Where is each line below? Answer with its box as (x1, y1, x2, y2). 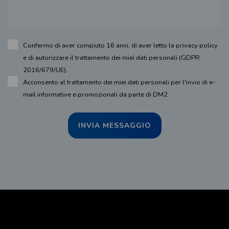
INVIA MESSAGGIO (78, 120, 151, 130)
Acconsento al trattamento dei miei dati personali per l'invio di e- (23, 77, 215, 87)
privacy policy (176, 40, 218, 50)
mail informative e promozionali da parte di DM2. (23, 89, 169, 99)
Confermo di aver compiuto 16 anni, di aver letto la (23, 40, 176, 50)
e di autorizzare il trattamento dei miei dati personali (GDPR (23, 53, 200, 62)
